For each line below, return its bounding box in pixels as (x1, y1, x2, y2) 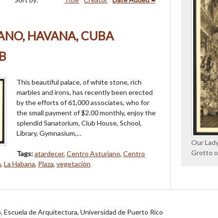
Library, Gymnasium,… (17, 129, 81, 138)
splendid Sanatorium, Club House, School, (17, 119, 142, 127)
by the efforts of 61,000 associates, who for (17, 98, 149, 107)
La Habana (4, 160, 35, 168)
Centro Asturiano (67, 149, 120, 158)
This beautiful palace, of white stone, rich (17, 78, 142, 87)
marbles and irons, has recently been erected (17, 88, 153, 97)
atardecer (35, 149, 64, 158)
